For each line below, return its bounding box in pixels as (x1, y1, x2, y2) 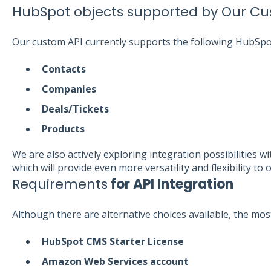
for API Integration (107, 175, 233, 194)
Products (41, 122, 87, 136)
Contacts (41, 62, 88, 76)
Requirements (11, 175, 108, 194)
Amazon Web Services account (41, 255, 189, 269)
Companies (41, 82, 96, 96)
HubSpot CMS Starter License (41, 234, 186, 248)
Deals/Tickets (41, 102, 111, 116)
